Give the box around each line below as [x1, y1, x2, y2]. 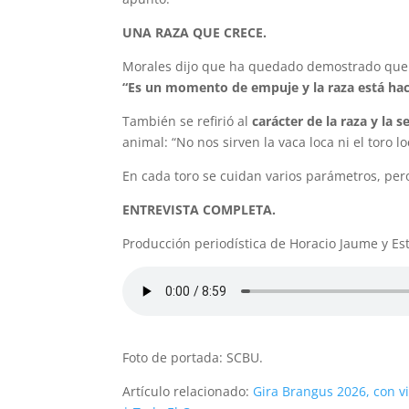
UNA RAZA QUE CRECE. [122, 24, 267, 42]
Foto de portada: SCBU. [122, 349, 264, 367]
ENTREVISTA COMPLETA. [122, 201, 277, 219]
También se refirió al [122, 112, 253, 131]
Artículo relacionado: [122, 383, 254, 401]
